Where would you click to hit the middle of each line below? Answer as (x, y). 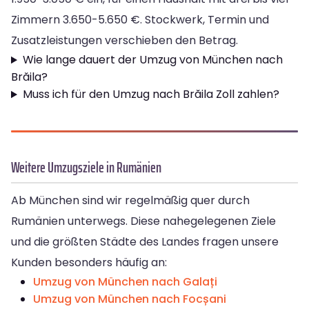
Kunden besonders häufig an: (89, 263)
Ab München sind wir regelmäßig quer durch (130, 201)
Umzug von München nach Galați (125, 282)
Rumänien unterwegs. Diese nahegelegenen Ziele (143, 221)
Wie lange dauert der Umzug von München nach (152, 60)
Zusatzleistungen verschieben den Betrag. (124, 41)
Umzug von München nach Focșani (130, 299)
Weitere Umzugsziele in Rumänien (86, 168)
